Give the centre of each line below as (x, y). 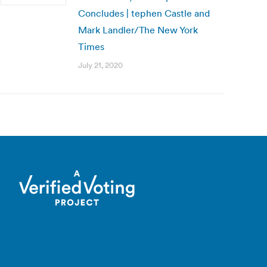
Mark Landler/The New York (138, 30)
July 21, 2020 (100, 65)
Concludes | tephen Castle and (144, 13)
